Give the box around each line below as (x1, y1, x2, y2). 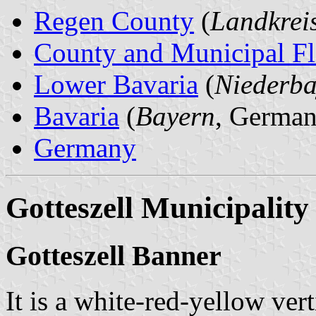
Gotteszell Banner (6, 239, 221, 272)
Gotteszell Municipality (6, 190, 309, 224)
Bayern (135, 100, 215, 131)
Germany (34, 132, 136, 163)
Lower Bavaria (34, 68, 198, 99)
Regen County (34, 5, 194, 36)
